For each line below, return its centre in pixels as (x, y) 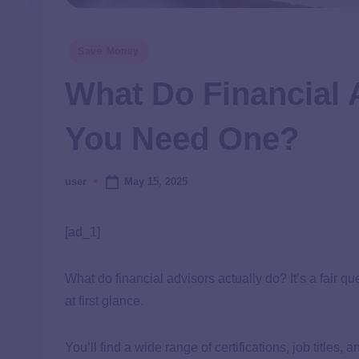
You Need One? (182, 138)
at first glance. (104, 301)
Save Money (109, 51)
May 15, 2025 (155, 181)
